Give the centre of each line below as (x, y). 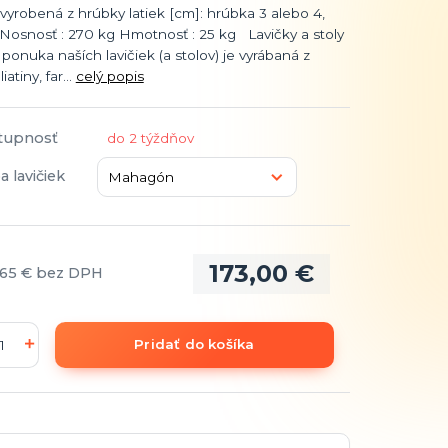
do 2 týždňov (150, 137)
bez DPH (69, 273)
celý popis (109, 75)
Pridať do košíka (194, 344)
